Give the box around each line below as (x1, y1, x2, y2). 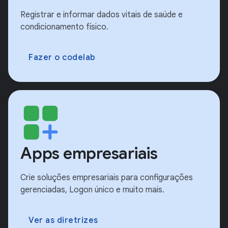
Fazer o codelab (28, 52, 96, 63)
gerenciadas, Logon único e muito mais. (20, 185, 164, 195)
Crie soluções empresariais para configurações (20, 173, 193, 183)
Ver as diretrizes (28, 215, 98, 226)
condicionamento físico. (20, 22, 108, 33)
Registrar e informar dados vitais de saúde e (20, 10, 183, 20)
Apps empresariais (20, 143, 158, 164)
